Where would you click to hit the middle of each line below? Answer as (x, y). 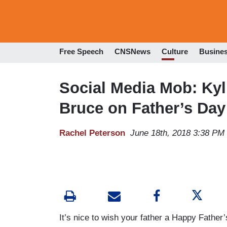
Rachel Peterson (92, 133)
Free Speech (81, 52)
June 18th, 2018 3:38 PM (177, 133)
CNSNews (133, 52)
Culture (175, 52)
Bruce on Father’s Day (142, 108)
